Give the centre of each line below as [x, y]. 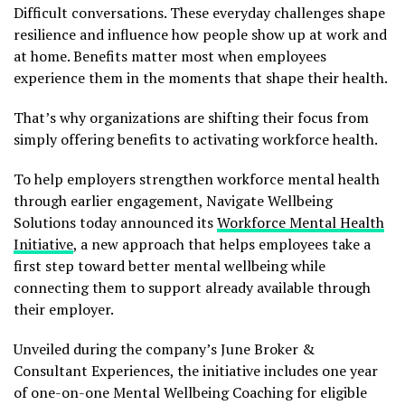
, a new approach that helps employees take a [222, 244]
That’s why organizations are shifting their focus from [191, 118]
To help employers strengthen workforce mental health [197, 179]
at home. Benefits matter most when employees [170, 56]
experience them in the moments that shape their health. [201, 78]
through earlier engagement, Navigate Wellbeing [173, 201]
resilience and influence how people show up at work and [200, 34]
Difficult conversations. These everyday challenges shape [199, 13]
